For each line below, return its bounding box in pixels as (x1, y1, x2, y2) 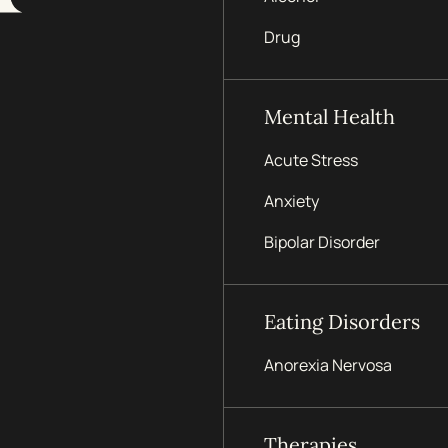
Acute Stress (264, 149, 358, 171)
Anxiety (264, 190, 319, 212)
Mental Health (264, 104, 395, 129)
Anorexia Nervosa (264, 354, 392, 376)
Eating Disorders (264, 309, 420, 334)
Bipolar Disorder (264, 231, 380, 253)
